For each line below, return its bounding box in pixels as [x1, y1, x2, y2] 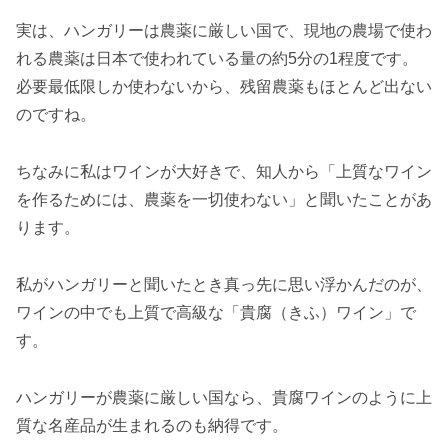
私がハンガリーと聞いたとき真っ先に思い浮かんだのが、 [16, 275, 432, 293]
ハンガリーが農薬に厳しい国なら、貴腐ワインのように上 [16, 388, 432, 406]
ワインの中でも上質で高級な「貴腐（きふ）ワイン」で [16, 303, 416, 321]
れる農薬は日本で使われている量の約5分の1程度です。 [16, 50, 418, 68]
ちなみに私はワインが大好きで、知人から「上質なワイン [16, 163, 432, 181]
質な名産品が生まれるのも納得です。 [16, 416, 288, 434]
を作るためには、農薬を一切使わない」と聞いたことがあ [16, 191, 432, 209]
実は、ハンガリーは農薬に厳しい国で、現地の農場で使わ [16, 22, 432, 40]
